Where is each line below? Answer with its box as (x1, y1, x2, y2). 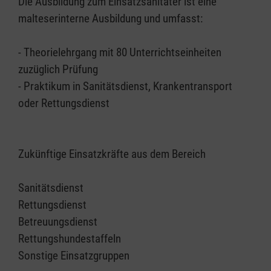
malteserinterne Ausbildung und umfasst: (18, 11, 203, 25)
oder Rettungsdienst (18, 96, 109, 110)
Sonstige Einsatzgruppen (18, 249, 129, 263)
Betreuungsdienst (18, 215, 97, 229)
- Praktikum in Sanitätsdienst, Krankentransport (18, 79, 232, 93)
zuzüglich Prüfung (18, 62, 98, 76)
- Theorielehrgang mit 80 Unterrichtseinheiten (18, 45, 221, 59)
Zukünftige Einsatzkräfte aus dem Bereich (18, 147, 206, 161)
